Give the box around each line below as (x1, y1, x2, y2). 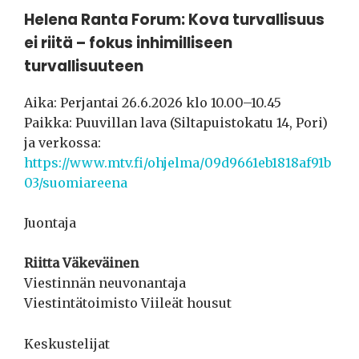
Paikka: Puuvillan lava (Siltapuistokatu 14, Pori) (24, 114, 328, 131)
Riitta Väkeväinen (24, 255, 139, 272)
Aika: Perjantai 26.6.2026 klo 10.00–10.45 (24, 94, 281, 111)
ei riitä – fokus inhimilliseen (24, 32, 232, 54)
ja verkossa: (24, 134, 101, 151)
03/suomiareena (24, 174, 127, 191)
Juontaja (24, 215, 76, 232)
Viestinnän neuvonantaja (24, 275, 186, 292)
